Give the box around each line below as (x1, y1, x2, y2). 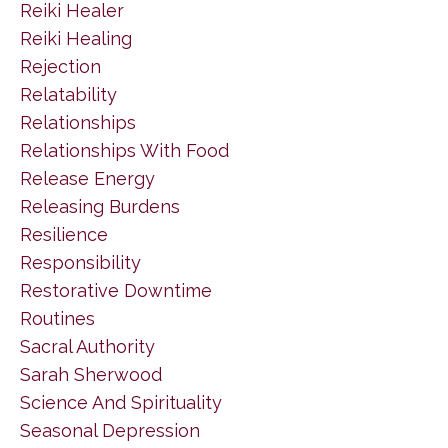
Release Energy (20, 167, 155, 189)
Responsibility (20, 251, 141, 273)
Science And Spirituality (20, 391, 222, 413)
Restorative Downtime (20, 279, 212, 301)
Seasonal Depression (20, 419, 200, 441)
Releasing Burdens (20, 195, 180, 217)
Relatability (20, 83, 117, 105)
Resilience (20, 223, 108, 245)
